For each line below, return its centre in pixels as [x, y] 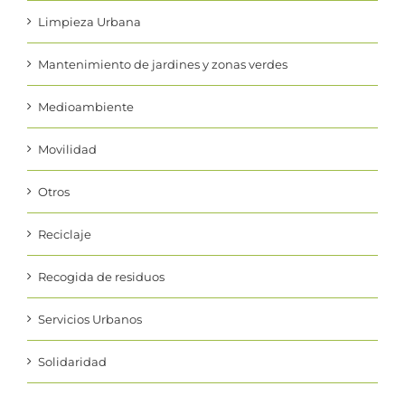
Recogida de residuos [101, 276]
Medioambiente [86, 106]
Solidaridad [72, 361]
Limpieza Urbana [89, 21]
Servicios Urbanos [90, 319]
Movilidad [67, 149]
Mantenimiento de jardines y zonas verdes [163, 64]
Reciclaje [65, 234]
